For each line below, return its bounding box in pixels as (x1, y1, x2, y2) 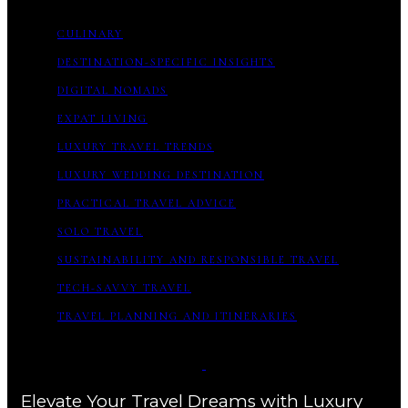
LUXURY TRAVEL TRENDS (57, 139, 214, 153)
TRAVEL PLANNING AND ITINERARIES (57, 309, 297, 322)
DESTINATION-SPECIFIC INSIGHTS (57, 55, 275, 68)
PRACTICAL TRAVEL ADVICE (57, 196, 236, 209)
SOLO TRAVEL (57, 224, 143, 238)
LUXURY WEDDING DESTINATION (57, 168, 264, 181)
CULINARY (57, 26, 123, 40)
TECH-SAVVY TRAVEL (57, 280, 191, 294)
